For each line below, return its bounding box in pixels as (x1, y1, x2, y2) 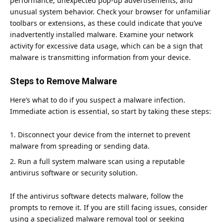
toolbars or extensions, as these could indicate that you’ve (10, 18, 202, 28)
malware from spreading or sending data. (10, 141, 150, 151)
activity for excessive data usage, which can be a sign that (10, 41, 203, 51)
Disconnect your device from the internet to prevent (18, 130, 190, 140)
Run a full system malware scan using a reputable (18, 157, 185, 166)
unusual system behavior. (10, 6, 97, 16)
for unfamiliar (163, 6, 211, 16)
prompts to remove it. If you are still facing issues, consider (10, 203, 208, 213)
